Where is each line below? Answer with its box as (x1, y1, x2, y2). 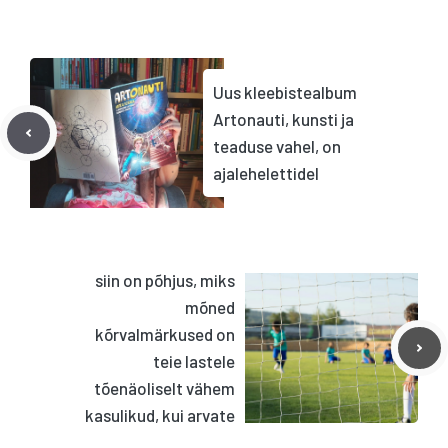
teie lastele (153, 351, 235, 372)
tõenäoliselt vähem (94, 378, 235, 399)
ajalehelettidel (213, 163, 319, 184)
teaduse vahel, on (213, 136, 341, 157)
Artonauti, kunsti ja (213, 109, 354, 130)
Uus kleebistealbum (213, 82, 357, 103)
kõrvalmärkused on (95, 324, 235, 345)
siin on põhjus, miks (95, 270, 235, 291)
